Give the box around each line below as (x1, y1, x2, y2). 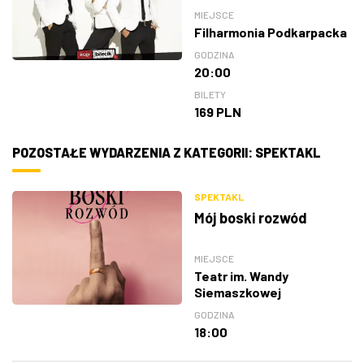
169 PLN (194, 103, 241, 119)
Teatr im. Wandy (194, 268, 288, 284)
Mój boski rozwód (194, 209, 307, 227)
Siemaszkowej (194, 284, 281, 301)
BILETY (194, 88, 226, 100)
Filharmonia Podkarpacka (194, 24, 347, 40)
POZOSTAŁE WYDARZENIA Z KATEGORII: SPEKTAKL (12, 145, 321, 161)
